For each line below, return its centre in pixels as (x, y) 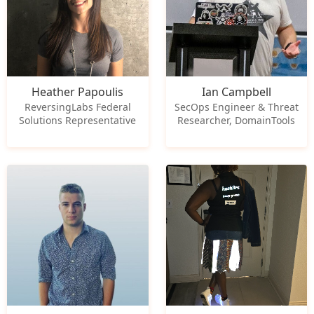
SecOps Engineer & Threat (236, 107)
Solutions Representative (78, 120)
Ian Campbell (236, 91)
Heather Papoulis (78, 91)
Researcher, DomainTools (237, 120)
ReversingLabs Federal (77, 107)
